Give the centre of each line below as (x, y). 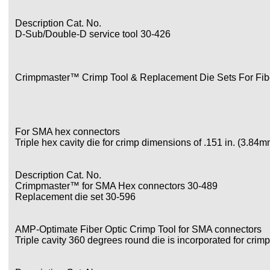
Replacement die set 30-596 (75, 197)
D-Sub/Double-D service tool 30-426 (93, 34)
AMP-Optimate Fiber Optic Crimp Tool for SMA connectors (138, 229)
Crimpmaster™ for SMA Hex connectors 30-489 (116, 186)
